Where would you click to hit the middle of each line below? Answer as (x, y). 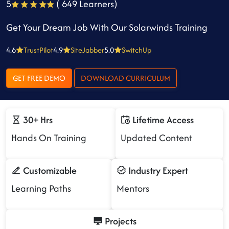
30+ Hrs (37, 120)
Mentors (133, 188)
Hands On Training (49, 138)
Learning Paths (41, 188)
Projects (119, 221)
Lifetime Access (162, 120)
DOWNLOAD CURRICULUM (148, 78)
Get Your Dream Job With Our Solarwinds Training (107, 27)
